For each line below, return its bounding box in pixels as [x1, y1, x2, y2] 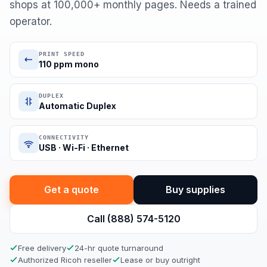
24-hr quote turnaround [74, 243, 163, 253]
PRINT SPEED [39, 51, 85, 57]
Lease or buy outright [120, 255, 200, 265]
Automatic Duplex [39, 101, 116, 111]
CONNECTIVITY [39, 134, 89, 141]
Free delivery [18, 243, 66, 253]
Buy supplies [166, 184, 225, 195]
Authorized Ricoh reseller [18, 255, 112, 265]
